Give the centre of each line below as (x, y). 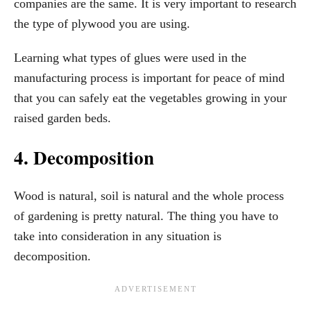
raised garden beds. (62, 118)
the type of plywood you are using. (102, 24)
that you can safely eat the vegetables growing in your (150, 98)
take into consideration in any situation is (118, 236)
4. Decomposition (84, 158)
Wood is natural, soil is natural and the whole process (149, 196)
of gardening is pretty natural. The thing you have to (146, 216)
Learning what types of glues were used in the (130, 58)
